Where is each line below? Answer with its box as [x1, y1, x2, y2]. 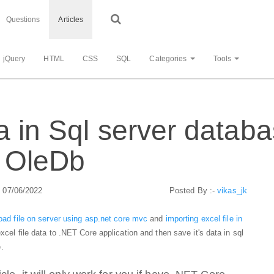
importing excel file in [165, 213, 242, 223]
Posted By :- [169, 185, 218, 195]
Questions [6, 15, 40, 24]
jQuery [2, 54, 26, 63]
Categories [149, 54, 189, 63]
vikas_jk [217, 185, 247, 195]
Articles [58, 15, 84, 24]
